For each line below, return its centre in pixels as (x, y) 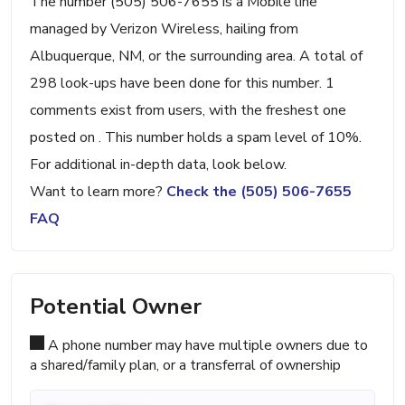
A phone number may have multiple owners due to (206, 346)
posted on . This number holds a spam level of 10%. (196, 138)
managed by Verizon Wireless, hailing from (164, 29)
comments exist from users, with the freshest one (188, 111)
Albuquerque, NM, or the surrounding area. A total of (196, 57)
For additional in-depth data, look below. (158, 165)
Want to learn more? (98, 192)
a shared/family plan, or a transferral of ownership (185, 366)
